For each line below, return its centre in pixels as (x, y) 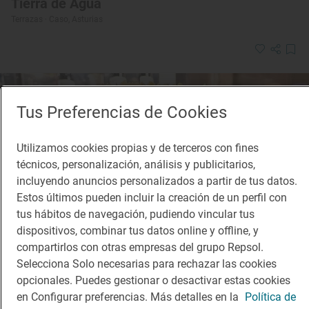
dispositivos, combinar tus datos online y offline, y (138, 231)
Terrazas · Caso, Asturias (57, 20)
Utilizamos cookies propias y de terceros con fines (138, 148)
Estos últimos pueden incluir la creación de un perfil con (152, 198)
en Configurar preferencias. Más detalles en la (129, 297)
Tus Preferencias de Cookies (122, 112)
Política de (270, 297)
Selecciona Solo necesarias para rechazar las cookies (147, 264)
